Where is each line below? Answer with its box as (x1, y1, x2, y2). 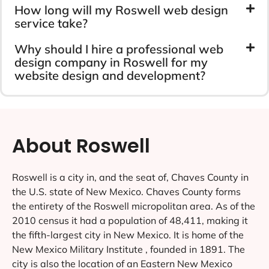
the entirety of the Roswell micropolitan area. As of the (12, 199, 255, 212)
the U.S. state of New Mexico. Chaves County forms (12, 185, 241, 198)
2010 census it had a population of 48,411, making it (12, 214, 248, 226)
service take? (14, 15, 88, 31)
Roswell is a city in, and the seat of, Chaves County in (12, 171, 249, 183)
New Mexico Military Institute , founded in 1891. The (12, 243, 245, 255)
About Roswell (12, 131, 150, 159)
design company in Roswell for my (14, 54, 208, 70)
